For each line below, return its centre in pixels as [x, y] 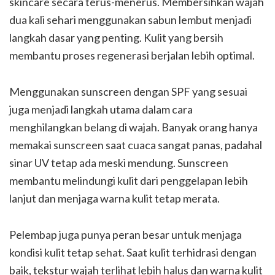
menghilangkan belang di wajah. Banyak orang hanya [134, 127]
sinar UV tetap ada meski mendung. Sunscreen [119, 163]
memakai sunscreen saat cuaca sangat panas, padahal [136, 145]
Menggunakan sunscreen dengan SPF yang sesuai [128, 91]
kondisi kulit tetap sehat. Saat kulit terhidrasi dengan [133, 252]
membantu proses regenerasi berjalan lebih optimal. [132, 55]
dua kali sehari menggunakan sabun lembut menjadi [130, 20]
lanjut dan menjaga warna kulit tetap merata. [114, 198]
